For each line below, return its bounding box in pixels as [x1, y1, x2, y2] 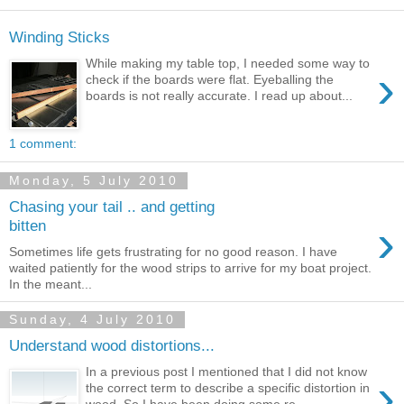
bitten [9, 216, 46, 234]
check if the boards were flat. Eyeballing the [86, 71, 335, 87]
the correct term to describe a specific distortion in [86, 380, 371, 395]
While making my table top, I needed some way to [86, 55, 371, 70]
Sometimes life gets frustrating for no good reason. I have [9, 243, 337, 259]
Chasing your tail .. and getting [9, 197, 215, 216]
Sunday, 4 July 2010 [9, 312, 176, 327]
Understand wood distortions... [9, 336, 215, 355]
